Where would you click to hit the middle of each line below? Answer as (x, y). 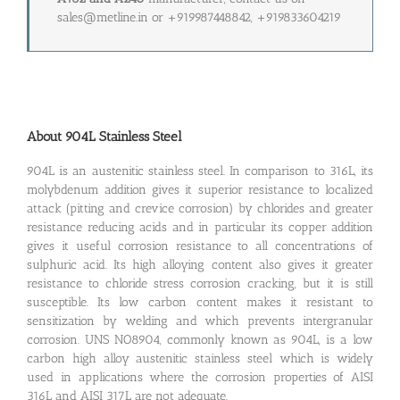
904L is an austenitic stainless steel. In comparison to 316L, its (200, 171)
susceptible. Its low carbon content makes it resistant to (200, 302)
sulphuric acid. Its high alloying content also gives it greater (200, 264)
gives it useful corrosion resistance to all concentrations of (200, 246)
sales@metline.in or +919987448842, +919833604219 (199, 18)
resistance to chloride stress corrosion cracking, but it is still (200, 283)
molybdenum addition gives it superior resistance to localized (200, 189)
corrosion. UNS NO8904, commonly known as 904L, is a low (200, 339)
